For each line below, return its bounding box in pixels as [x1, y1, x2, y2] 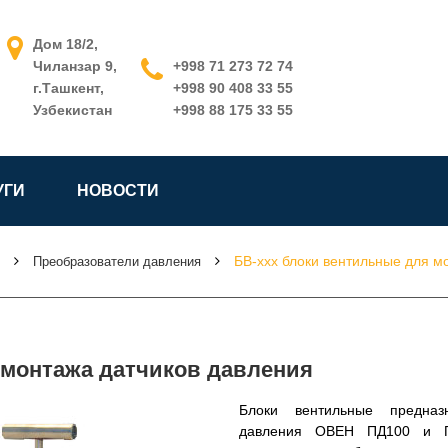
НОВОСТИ [77, 182, 159, 199]
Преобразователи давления [33, 254, 201, 269]
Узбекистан [32, 102, 112, 118]
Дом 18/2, [32, 36, 98, 52]
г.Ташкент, [32, 80, 104, 96]
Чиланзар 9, [32, 58, 117, 74]
